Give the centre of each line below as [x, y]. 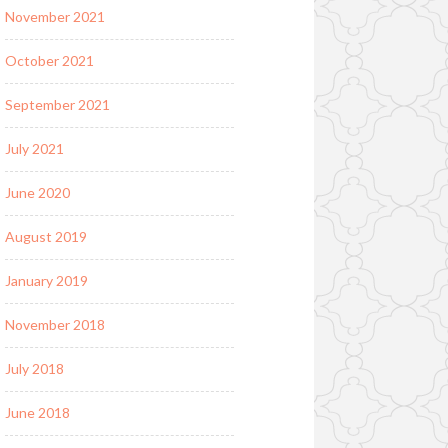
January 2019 [46, 281]
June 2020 [37, 193]
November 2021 [54, 17]
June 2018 [37, 413]
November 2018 [54, 325]
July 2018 [34, 369]
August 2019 [45, 237]
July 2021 [34, 149]
